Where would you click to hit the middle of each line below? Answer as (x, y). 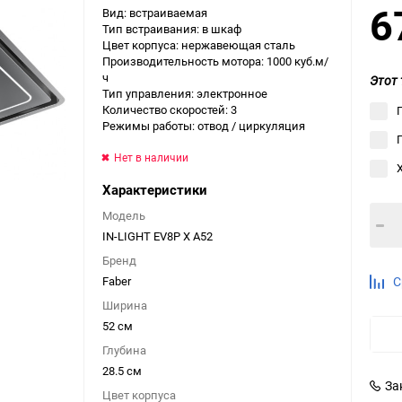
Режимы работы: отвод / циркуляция (204, 126)
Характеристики (155, 189)
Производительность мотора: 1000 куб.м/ (215, 61)
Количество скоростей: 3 (170, 109)
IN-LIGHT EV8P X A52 (157, 236)
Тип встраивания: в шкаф (172, 29)
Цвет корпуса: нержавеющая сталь (199, 45)
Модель (124, 215)
